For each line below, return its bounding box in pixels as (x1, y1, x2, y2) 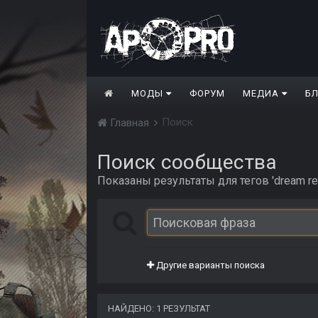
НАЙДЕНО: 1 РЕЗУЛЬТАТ (108, 303, 210, 314)
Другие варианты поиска (154, 260, 265, 271)
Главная (107, 116, 152, 130)
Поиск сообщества (97, 150, 277, 175)
